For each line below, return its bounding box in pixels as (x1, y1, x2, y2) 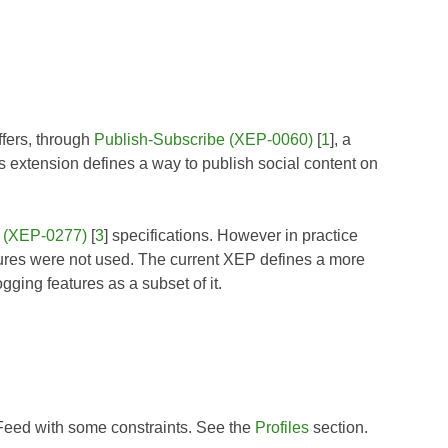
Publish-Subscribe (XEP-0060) (94, 130, 313, 148)
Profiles (254, 418, 309, 436)
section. (308, 418, 368, 436)
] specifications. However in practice (104, 226, 358, 244)
